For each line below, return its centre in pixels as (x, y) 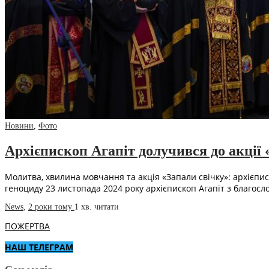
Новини (19, 126)
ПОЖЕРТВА (27, 226)
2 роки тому (51, 207)
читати (107, 207)
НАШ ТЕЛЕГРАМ (39, 247)
